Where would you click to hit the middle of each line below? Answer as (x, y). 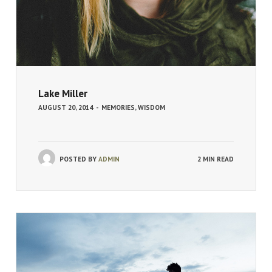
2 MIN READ (216, 159)
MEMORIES (118, 107)
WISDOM (151, 107)
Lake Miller (63, 93)
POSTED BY (79, 159)
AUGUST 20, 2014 (66, 107)
